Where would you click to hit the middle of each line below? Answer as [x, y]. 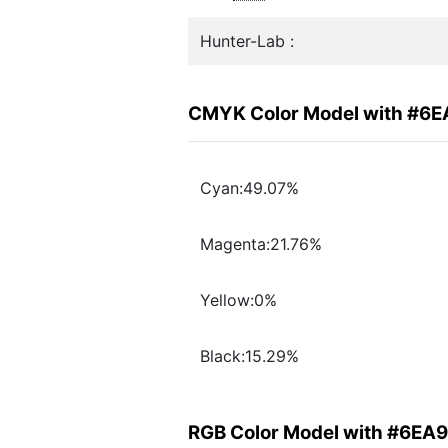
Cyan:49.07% [249, 188]
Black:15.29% [249, 356]
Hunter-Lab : [247, 41]
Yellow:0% [238, 300]
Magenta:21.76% [261, 244]
